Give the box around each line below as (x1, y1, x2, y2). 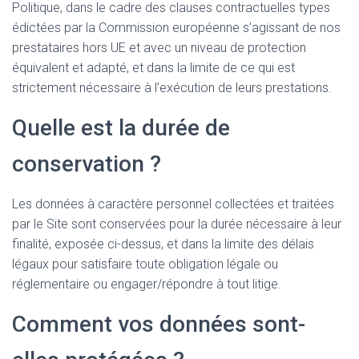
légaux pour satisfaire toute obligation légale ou (12, 256, 278, 272)
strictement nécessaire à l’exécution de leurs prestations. (12, 80, 332, 96)
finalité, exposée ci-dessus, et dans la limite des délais (12, 236, 314, 252)
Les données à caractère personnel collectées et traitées (12, 196, 334, 212)
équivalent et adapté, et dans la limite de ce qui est (12, 60, 295, 76)
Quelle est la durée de (12, 115, 230, 142)
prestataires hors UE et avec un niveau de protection (12, 40, 306, 56)
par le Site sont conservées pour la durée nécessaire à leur (12, 216, 341, 232)
